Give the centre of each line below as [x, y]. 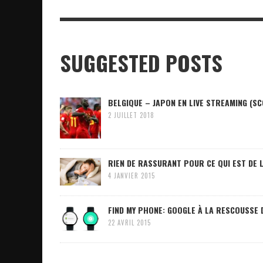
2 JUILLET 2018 [131, 115]
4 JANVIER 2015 [131, 176]
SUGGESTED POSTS [141, 63]
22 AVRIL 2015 [129, 222]
